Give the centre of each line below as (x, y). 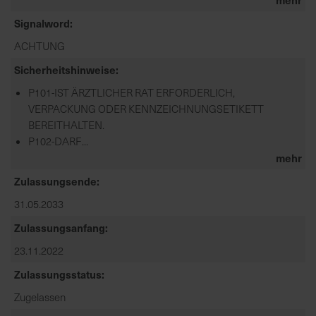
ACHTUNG (39, 45)
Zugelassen (40, 297)
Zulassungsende (55, 181)
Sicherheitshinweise (65, 69)
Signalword (42, 23)
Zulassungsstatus (58, 274)
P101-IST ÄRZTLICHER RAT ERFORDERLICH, (132, 92)
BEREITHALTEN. (66, 124)
